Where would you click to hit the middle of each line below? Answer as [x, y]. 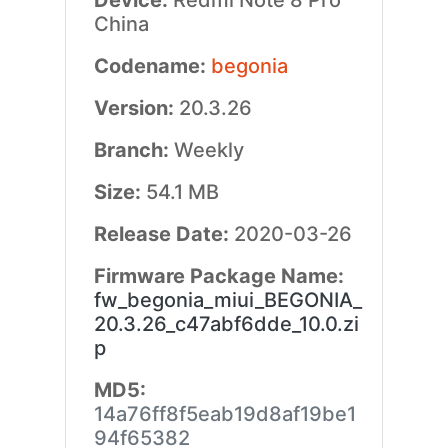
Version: [136, 108]
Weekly [208, 150]
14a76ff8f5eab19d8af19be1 [224, 414]
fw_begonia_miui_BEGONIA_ [227, 300]
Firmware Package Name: [218, 276]
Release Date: [163, 234]
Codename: [152, 66]
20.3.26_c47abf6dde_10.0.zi [226, 324]
